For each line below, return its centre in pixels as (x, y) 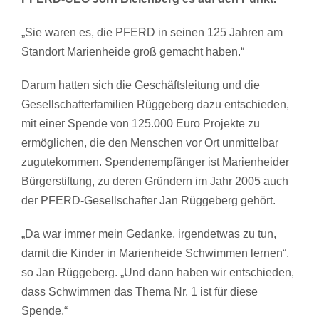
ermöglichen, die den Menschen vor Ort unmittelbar (150, 143)
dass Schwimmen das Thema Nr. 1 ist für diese (140, 292)
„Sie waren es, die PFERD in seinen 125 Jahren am (152, 33)
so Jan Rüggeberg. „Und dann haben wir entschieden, (158, 273)
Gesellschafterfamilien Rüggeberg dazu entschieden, (155, 105)
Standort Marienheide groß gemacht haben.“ (133, 52)
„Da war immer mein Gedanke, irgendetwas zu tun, (149, 234)
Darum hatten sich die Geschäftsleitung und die (141, 85)
